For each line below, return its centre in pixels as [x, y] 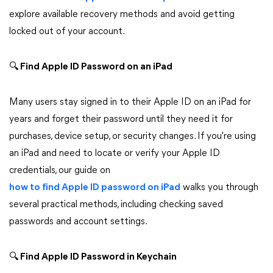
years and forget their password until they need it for [121, 119]
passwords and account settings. [78, 222]
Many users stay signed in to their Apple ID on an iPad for [130, 102]
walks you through [219, 188]
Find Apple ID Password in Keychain [97, 257]
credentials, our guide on [60, 171]
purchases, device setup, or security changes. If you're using [133, 136]
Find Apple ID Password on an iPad [95, 67]
